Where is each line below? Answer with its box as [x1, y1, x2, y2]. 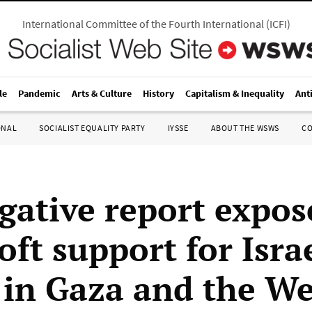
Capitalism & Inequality [185, 87, 284, 100]
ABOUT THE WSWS [210, 123, 279, 133]
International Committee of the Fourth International [22, 17, 264, 31]
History [143, 87, 174, 100]
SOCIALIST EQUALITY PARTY [39, 123, 146, 133]
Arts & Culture [72, 87, 132, 100]
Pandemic [18, 87, 61, 100]
